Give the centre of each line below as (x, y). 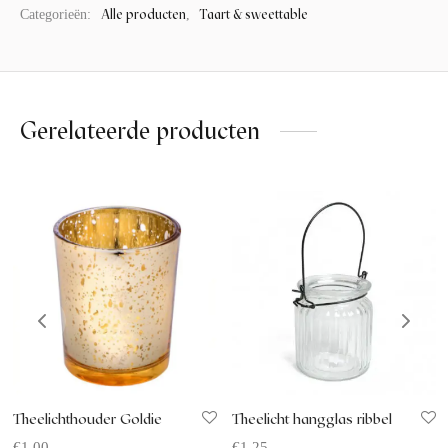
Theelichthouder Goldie (87, 419)
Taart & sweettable (254, 14)
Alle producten (143, 14)
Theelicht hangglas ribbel (311, 419)
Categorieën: (57, 15)
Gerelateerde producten (140, 131)
